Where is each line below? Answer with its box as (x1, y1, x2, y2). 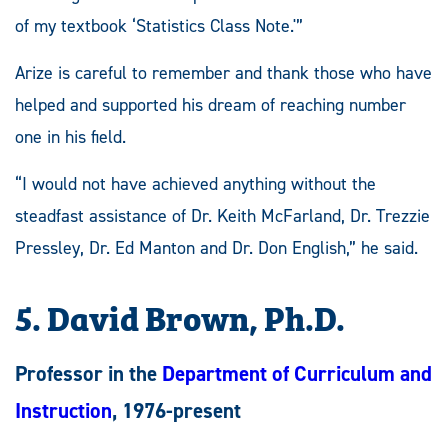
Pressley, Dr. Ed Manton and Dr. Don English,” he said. (15, 236, 418, 261)
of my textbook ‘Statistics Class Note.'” (15, 14, 303, 39)
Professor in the (15, 360, 162, 389)
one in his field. (15, 125, 126, 150)
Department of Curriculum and (162, 360, 432, 389)
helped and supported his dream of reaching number (15, 93, 406, 118)
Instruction (15, 397, 112, 426)
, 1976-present (112, 397, 241, 426)
